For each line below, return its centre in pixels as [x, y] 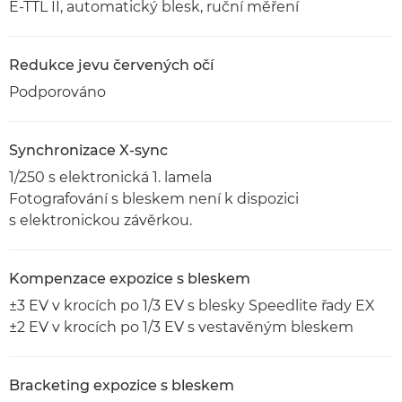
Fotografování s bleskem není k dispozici [154, 199]
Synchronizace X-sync [88, 150]
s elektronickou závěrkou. [100, 220]
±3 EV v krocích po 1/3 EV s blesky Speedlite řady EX [192, 306]
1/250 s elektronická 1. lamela [110, 177]
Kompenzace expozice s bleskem [130, 279]
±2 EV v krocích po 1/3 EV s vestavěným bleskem [181, 327]
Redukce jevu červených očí [111, 65]
